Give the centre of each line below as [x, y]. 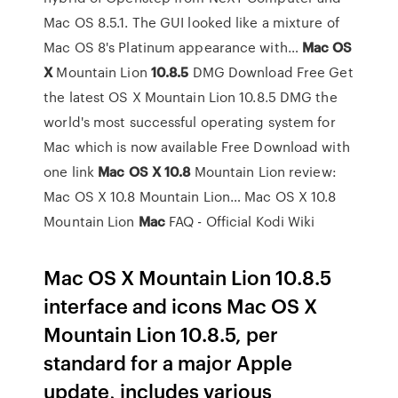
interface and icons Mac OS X [181, 305]
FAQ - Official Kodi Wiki [240, 221]
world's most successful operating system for [190, 122]
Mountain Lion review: [263, 171]
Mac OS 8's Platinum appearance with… [173, 47]
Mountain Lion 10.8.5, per [161, 334]
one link [71, 171]
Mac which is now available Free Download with [197, 147]
